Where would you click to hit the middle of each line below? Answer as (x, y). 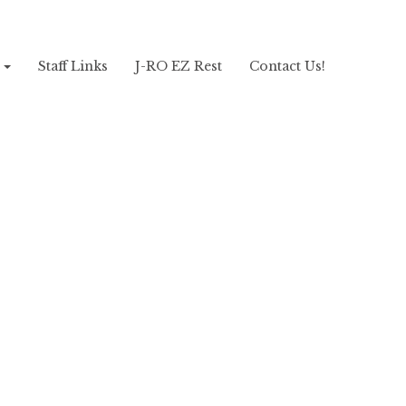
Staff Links (73, 66)
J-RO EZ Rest (179, 66)
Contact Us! (287, 66)
